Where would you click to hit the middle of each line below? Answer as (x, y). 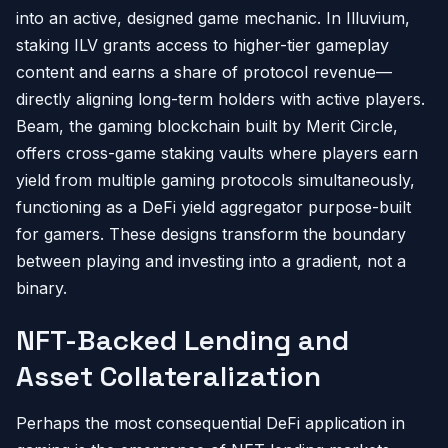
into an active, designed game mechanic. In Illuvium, (213, 18)
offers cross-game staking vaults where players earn (217, 153)
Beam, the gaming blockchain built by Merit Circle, (207, 126)
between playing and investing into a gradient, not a (211, 261)
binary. (41, 288)
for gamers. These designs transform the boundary (211, 234)
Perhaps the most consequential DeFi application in (210, 423)
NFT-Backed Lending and (182, 340)
